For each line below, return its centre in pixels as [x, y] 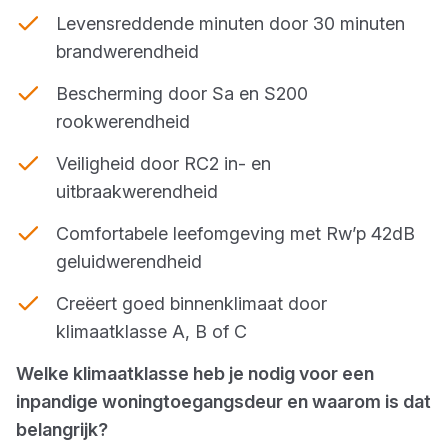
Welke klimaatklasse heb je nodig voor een [195, 373]
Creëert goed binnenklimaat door [191, 303]
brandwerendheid [127, 51]
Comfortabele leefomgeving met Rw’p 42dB [235, 233]
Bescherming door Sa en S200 [182, 93]
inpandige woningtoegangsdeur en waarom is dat [223, 401]
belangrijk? [62, 429]
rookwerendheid [123, 121]
